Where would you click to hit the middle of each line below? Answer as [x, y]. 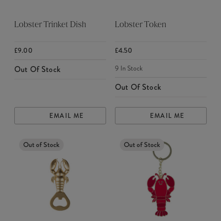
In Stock [130, 68]
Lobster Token [140, 25]
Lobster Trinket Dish [50, 25]
